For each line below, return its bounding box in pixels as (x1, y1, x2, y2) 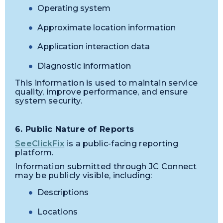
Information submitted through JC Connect (15, 162, 197, 172)
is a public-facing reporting (64, 138, 179, 148)
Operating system (37, 3, 111, 13)
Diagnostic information (37, 61, 131, 71)
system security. (15, 96, 82, 106)
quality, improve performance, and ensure (15, 87, 188, 97)
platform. (15, 147, 54, 157)
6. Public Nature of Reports (15, 124, 134, 134)
